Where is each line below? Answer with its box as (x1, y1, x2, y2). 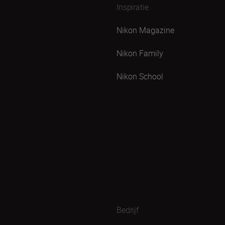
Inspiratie (117, 1, 149, 13)
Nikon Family (117, 47, 163, 59)
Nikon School (117, 70, 163, 82)
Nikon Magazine (117, 24, 174, 36)
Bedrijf (117, 204, 139, 215)
